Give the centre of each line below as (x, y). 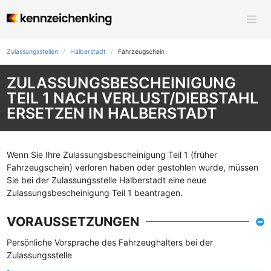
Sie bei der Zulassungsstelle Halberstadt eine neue (106, 180)
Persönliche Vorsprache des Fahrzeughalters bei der (110, 242)
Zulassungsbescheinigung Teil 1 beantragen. (95, 193)
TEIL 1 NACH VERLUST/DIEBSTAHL (132, 98)
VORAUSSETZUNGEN (73, 222)
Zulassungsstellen (32, 52)
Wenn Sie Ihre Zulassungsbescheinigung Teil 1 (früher (112, 155)
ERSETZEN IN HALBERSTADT (112, 113)
